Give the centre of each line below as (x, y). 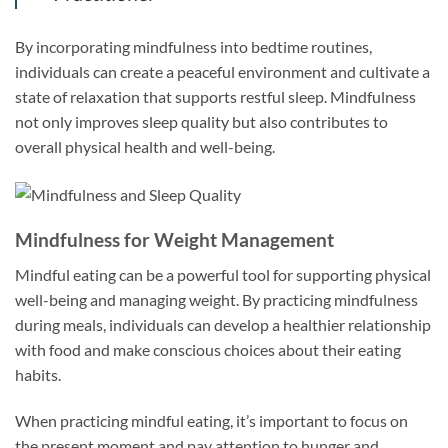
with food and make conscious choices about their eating (208, 349)
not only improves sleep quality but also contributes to (201, 122)
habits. (38, 374)
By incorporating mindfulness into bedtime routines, (193, 47)
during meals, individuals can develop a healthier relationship (223, 324)
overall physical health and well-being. (145, 147)
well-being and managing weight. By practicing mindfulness (216, 299)
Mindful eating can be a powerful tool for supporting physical (223, 274)
